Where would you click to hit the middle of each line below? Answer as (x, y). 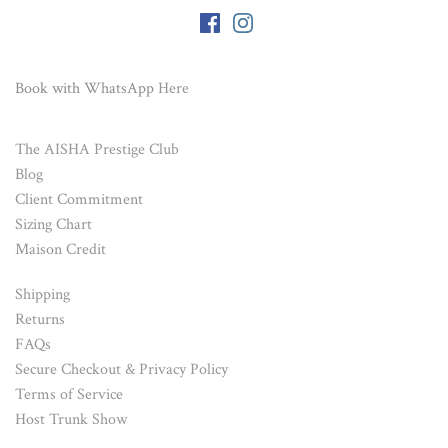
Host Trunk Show (71, 419)
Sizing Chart (53, 224)
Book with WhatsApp (86, 88)
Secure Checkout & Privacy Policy (121, 369)
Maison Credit (60, 249)
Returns (40, 319)
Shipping (42, 294)
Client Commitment (79, 199)
